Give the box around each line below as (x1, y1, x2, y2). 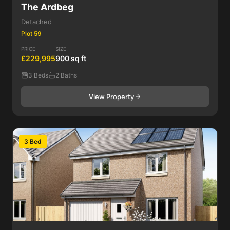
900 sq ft (55, 54, 86, 63)
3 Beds (28, 71, 48, 79)
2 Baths (55, 71, 77, 79)
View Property (89, 92, 134, 101)
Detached (21, 17, 52, 26)
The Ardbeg (21, 2, 73, 12)
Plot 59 (21, 30, 42, 37)
